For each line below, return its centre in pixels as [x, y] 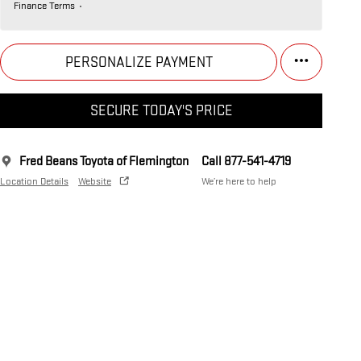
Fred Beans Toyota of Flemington [104, 162]
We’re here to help [239, 182]
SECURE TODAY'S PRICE [161, 111]
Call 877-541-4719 [246, 162]
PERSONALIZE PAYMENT [139, 62]
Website [95, 182]
